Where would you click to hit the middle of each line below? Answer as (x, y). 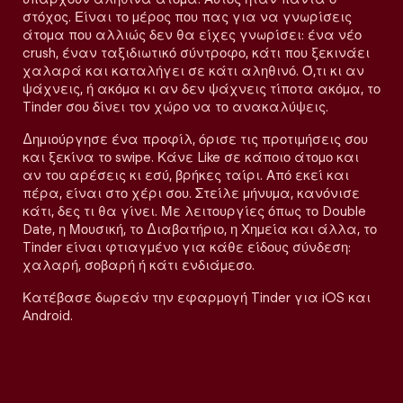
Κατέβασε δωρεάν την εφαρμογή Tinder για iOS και (197, 298)
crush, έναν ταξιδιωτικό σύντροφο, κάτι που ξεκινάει (196, 53)
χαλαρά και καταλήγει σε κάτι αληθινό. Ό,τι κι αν (193, 71)
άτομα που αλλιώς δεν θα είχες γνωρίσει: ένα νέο (192, 35)
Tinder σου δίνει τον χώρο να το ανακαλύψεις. (175, 107)
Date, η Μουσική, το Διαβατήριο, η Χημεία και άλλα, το (200, 229)
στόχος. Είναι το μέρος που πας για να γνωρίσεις (187, 17)
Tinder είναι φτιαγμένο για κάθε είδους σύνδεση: (187, 247)
